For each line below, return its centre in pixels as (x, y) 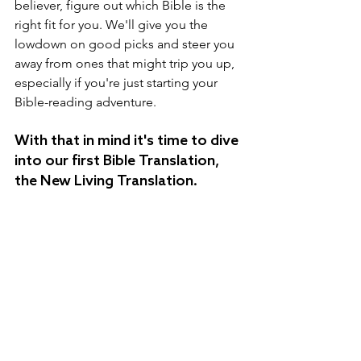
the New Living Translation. (109, 182)
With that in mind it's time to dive (128, 141)
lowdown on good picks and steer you (126, 44)
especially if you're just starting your (118, 83)
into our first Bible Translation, (118, 162)
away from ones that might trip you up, (126, 64)
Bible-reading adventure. (85, 102)
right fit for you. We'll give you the (113, 25)
